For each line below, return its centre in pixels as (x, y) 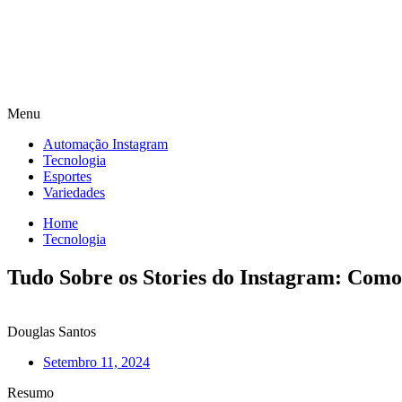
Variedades (74, 192)
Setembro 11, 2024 (96, 362)
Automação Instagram (105, 144)
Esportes (67, 176)
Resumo (31, 392)
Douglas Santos (52, 331)
